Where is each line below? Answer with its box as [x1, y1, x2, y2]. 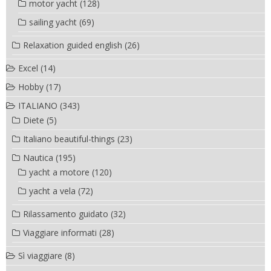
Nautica [23, 151, 53, 163]
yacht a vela [29, 184, 76, 197]
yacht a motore [29, 166, 90, 178]
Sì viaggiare [18, 249, 62, 261]
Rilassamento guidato [23, 207, 108, 220]
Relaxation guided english [23, 39, 122, 51]
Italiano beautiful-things [23, 132, 115, 145]
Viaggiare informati [23, 226, 97, 238]
